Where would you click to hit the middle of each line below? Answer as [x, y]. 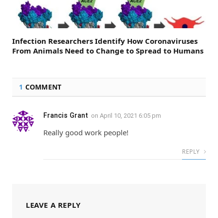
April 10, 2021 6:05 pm [130, 115]
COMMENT [42, 87]
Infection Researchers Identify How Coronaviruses [105, 41]
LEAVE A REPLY [53, 205]
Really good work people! [86, 132]
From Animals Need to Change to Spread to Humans [108, 50]
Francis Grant [66, 115]
